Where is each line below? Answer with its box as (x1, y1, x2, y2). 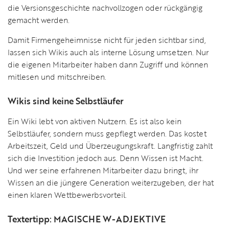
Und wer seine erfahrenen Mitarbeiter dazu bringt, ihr (8, 164, 198, 176)
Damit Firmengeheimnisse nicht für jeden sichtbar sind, (8, 34, 206, 46)
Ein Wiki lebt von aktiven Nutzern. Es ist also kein (8, 115, 181, 127)
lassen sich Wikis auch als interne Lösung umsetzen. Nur (8, 47, 209, 58)
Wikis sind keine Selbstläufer (8, 95, 124, 108)
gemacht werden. (8, 14, 70, 26)
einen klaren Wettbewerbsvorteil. (8, 189, 127, 200)
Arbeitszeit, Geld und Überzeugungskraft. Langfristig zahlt (8, 140, 213, 151)
